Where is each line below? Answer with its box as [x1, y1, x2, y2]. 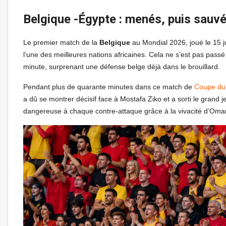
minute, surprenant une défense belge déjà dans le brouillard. [23, 62, 220, 71]
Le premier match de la [23, 38, 99, 46]
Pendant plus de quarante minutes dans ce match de [23, 82, 194, 91]
